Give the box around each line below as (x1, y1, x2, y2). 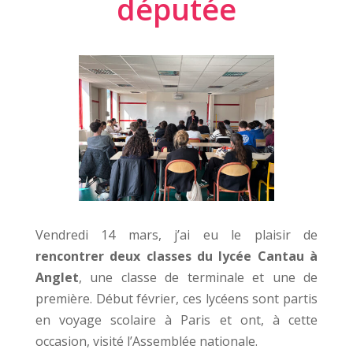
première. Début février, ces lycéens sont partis (35, 290, 318, 308)
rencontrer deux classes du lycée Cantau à (35, 247, 318, 266)
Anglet (35, 269, 79, 287)
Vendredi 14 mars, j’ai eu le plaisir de (35, 226, 318, 244)
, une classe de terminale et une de (78, 269, 318, 287)
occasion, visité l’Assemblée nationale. (35, 333, 258, 351)
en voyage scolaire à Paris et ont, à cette (35, 311, 318, 329)
